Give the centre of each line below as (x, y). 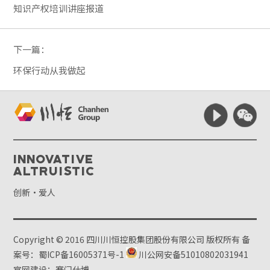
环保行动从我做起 (50, 70)
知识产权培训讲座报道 (59, 8)
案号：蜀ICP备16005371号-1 (69, 254)
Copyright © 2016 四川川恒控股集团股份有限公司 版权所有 (128, 239)
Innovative (54, 158)
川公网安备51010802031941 (193, 254)
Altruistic (55, 170)
